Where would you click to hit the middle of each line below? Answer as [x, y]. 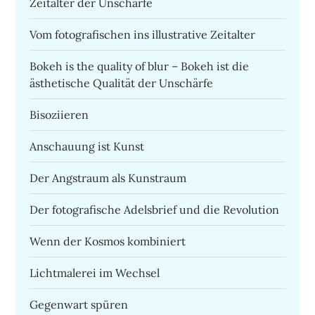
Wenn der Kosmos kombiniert [108, 242]
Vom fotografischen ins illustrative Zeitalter [143, 35]
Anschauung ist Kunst [87, 147]
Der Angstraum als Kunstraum [108, 178]
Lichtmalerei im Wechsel [95, 273]
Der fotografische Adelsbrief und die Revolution [155, 210]
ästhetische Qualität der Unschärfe [122, 83]
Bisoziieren [59, 115]
